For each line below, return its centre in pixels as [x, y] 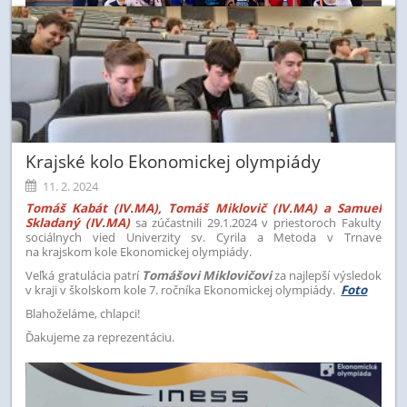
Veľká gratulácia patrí [84, 275]
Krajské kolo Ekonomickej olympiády [174, 162]
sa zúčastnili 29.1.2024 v [202, 222]
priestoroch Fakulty [325, 222]
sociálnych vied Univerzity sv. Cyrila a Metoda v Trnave [203, 237]
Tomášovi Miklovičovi [207, 275]
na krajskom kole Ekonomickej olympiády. [139, 251]
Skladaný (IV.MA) [80, 222]
